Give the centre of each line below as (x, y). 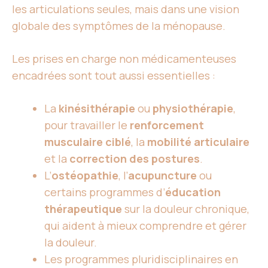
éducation (193, 192)
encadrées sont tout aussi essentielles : (114, 75)
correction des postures (135, 159)
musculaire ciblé (88, 142)
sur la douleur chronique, (186, 209)
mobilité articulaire (198, 142)
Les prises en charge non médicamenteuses (124, 59)
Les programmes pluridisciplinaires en (141, 259)
